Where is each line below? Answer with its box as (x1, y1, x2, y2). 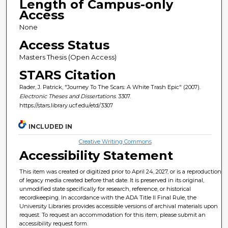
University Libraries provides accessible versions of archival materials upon (19, 203, 218, 210)
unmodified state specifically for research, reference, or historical (19, 185, 191, 193)
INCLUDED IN (28, 123, 73, 131)
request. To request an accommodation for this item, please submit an (19, 211, 206, 219)
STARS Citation (19, 67, 116, 82)
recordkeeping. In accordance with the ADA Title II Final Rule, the (19, 194, 197, 202)
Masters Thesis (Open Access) (19, 52, 117, 61)
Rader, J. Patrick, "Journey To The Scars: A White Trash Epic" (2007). (19, 83, 201, 91)
